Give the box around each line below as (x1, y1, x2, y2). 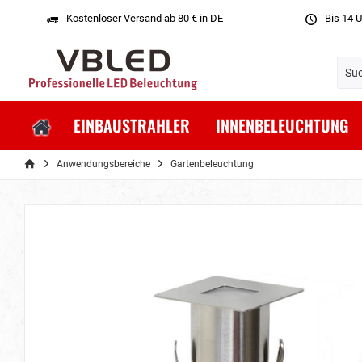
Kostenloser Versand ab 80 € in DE (65, 11, 223, 24)
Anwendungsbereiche (57, 158, 150, 170)
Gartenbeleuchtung (170, 158, 254, 170)
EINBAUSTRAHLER (74, 113, 190, 137)
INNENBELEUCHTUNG (216, 113, 348, 137)
